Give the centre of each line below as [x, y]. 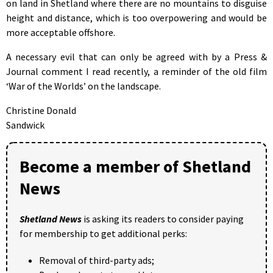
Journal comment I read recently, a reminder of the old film [136, 71]
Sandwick [25, 125]
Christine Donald [41, 110]
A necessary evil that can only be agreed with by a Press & [136, 56]
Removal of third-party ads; [97, 260]
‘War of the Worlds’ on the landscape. [83, 86]
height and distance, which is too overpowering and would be [136, 17]
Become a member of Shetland [135, 166]
